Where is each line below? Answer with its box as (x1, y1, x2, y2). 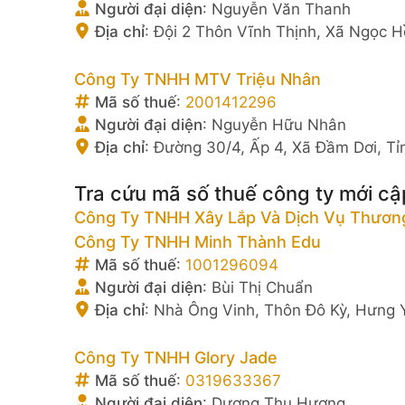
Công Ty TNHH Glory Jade (74, 347, 278, 367)
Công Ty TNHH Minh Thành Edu (74, 232, 321, 251)
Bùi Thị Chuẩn (212, 278, 313, 297)
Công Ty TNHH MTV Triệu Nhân (74, 69, 321, 89)
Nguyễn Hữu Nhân (212, 115, 346, 134)
